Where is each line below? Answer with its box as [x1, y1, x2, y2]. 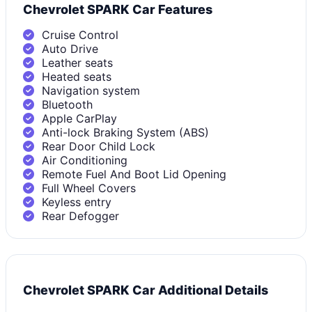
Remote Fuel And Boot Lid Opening [38, 166, 226, 181]
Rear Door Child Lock [38, 139, 155, 153]
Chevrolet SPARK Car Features [23, 1, 212, 17]
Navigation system [38, 83, 140, 97]
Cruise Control [38, 27, 118, 42]
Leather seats [38, 55, 113, 70]
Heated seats [38, 69, 111, 84]
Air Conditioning [38, 153, 127, 167]
